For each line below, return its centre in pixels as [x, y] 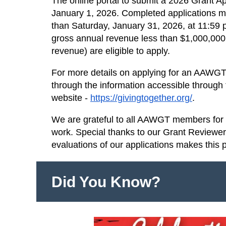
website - [70, 98]
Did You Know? [106, 182]
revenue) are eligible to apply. [111, 51]
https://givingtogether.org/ [141, 98]
